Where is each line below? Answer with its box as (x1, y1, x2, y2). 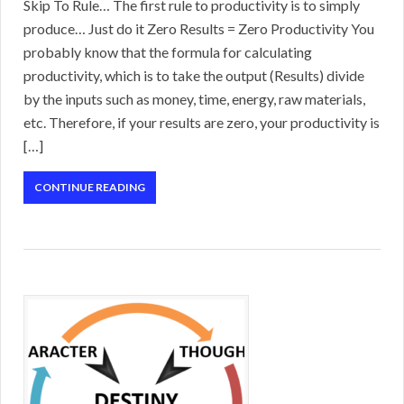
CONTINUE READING (34, 180, 145, 195)
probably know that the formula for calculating (23, 43, 312, 61)
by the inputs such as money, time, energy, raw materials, (23, 90, 365, 108)
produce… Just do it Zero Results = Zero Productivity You (23, 20, 374, 38)
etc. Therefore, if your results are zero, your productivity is (23, 114, 380, 132)
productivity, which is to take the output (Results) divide (23, 67, 364, 85)
